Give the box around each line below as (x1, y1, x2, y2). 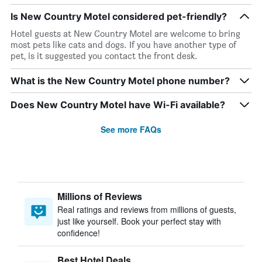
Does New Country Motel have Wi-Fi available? (11, 99, 225, 111)
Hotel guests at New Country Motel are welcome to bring (11, 28, 240, 39)
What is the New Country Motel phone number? (11, 75, 230, 87)
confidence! (57, 227, 100, 239)
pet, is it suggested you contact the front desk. (11, 50, 198, 61)
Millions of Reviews (57, 189, 142, 203)
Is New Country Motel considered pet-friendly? (11, 11, 227, 22)
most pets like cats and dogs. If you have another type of (11, 39, 236, 50)
